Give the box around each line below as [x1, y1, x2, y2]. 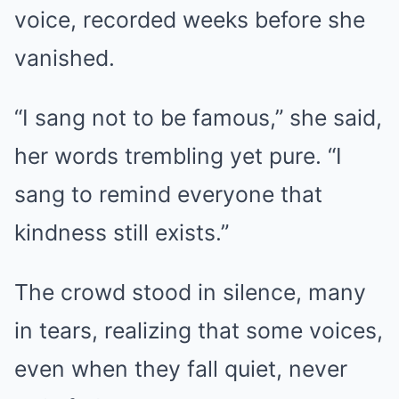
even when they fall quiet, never [14, 354, 347, 382]
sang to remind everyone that [14, 180, 322, 208]
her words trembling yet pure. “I [14, 142, 342, 169]
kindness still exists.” [14, 218, 229, 246]
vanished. [14, 44, 115, 71]
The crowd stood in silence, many [14, 278, 366, 305]
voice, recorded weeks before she [14, 5, 365, 33]
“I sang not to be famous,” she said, [14, 103, 382, 131]
